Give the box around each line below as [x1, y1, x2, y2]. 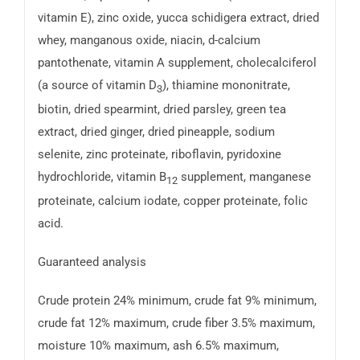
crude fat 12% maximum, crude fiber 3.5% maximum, [37, 315, 315, 330]
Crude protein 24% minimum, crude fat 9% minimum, [37, 292, 317, 308]
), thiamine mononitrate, [162, 77, 290, 92]
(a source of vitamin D [37, 77, 157, 92]
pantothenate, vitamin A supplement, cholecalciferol [37, 55, 317, 70]
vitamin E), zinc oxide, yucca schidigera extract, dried [37, 10, 319, 25]
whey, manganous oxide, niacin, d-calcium [37, 32, 260, 47]
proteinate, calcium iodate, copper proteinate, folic [37, 193, 308, 208]
